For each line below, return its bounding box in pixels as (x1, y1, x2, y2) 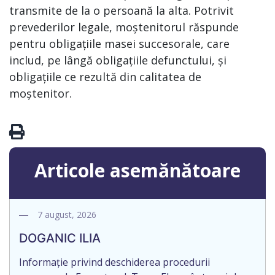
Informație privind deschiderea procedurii (19, 255, 210, 269)
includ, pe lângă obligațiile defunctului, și (9, 53, 227, 68)
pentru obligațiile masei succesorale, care (9, 36, 230, 51)
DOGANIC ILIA (19, 231, 101, 246)
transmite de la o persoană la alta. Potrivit (9, 3, 234, 18)
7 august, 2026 (37, 209, 96, 220)
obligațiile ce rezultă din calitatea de (9, 69, 201, 84)
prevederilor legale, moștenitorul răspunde (9, 20, 239, 34)
